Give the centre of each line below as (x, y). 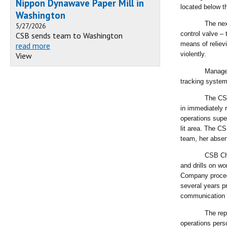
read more (33, 46)
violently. (195, 54)
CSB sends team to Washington (69, 36)
